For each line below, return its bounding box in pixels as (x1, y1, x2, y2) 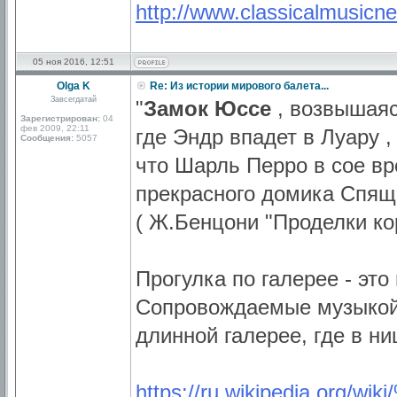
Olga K (57, 80, 90, 92)
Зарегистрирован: (20, 113, 100, 123)
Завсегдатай (51, 95, 97, 104)
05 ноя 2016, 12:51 (33, 57, 114, 66)
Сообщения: (20, 133, 74, 143)
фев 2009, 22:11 (20, 123, 90, 133)
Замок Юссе (144, 97, 271, 121)
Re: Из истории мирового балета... (147, 80, 329, 92)
